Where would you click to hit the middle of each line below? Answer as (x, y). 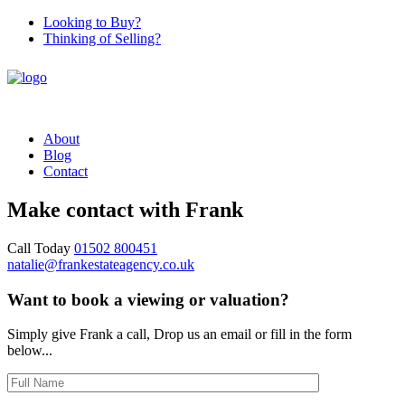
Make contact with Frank (125, 209)
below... (30, 351)
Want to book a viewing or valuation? (148, 299)
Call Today (41, 248)
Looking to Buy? (92, 22)
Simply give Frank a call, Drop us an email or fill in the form (179, 334)
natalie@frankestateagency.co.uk (101, 264)
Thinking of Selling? (102, 38)
